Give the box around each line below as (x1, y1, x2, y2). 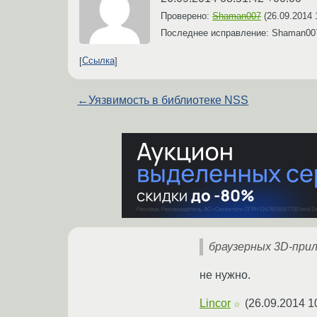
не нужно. (200, 268, 250, 281)
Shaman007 (212, 10, 261, 21)
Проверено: (161, 10, 212, 21)
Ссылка (82, 55, 115, 67)
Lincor (200, 296, 231, 309)
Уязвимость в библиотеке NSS (88, 93, 249, 106)
